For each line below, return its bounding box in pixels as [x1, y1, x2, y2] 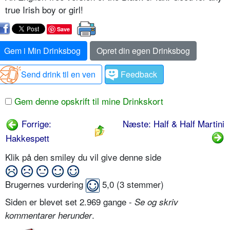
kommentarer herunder [5, 208, 92, 221]
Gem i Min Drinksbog [4, 44, 81, 56]
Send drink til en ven [21, 68, 95, 80]
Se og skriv [135, 195, 178, 208]
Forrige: [19, 117, 51, 130]
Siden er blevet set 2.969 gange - [5, 195, 135, 208]
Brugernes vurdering [5, 177, 86, 190]
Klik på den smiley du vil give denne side [5, 150, 164, 163]
